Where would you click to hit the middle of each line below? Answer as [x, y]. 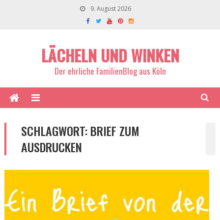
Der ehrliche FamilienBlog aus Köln [110, 71]
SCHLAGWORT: [55, 131]
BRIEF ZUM [115, 131]
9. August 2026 [110, 9]
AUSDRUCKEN [51, 147]
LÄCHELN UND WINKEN [110, 55]
